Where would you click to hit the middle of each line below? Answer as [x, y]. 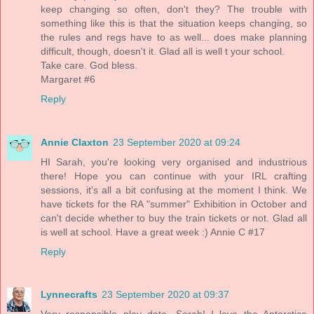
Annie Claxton [75, 142]
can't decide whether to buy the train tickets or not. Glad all [174, 218]
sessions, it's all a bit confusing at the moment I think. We [174, 190]
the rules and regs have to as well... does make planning [174, 37]
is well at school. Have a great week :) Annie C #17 [153, 232]
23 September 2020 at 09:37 [165, 295]
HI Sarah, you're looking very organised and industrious [174, 162]
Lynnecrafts [69, 295]
